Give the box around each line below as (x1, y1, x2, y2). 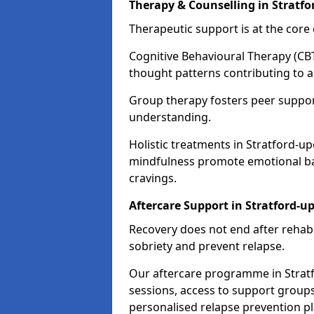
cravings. (129, 170, 177, 186)
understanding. (129, 109, 211, 125)
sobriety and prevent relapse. (129, 238, 285, 254)
